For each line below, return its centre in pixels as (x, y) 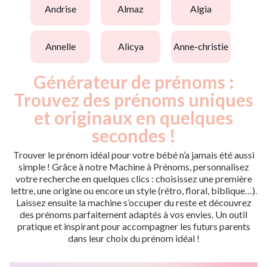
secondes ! (133, 135)
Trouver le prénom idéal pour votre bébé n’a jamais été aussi (133, 154)
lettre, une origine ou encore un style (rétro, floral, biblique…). (133, 190)
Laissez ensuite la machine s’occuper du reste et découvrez (133, 202)
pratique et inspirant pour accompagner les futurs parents (133, 226)
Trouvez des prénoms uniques (133, 99)
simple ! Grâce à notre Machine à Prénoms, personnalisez (133, 166)
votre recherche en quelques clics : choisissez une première (133, 178)
